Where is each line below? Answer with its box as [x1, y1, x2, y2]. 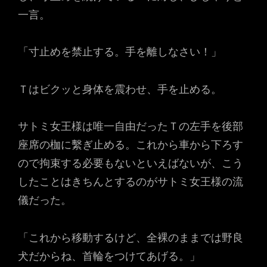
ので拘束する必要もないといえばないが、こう [18, 156, 243, 170]
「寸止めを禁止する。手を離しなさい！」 [18, 44, 222, 59]
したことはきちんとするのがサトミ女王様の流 [18, 174, 243, 189]
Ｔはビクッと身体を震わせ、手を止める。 [18, 81, 222, 97]
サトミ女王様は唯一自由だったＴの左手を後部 [18, 119, 243, 133]
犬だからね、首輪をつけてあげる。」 [18, 248, 200, 263]
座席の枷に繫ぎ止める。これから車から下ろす [18, 137, 243, 152]
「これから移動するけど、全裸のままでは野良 [18, 229, 243, 245]
